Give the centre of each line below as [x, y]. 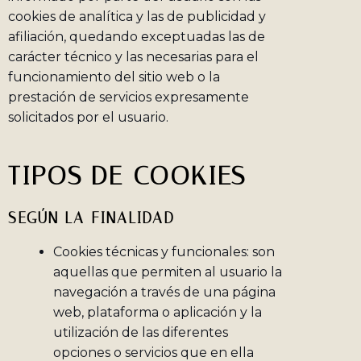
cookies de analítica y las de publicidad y [137, 17]
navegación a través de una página [164, 293]
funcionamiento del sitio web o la [114, 77]
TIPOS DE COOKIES [127, 176]
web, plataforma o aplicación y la [158, 313]
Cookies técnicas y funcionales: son [164, 252]
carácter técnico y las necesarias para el [133, 57]
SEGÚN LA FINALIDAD [92, 219]
